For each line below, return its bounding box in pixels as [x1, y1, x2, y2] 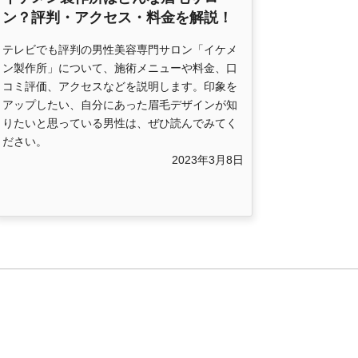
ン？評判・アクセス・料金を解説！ [2, 10, 233, 26]
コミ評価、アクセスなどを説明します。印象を [2, 80, 237, 93]
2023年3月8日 [172, 153, 244, 167]
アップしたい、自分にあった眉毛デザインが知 [2, 98, 237, 112]
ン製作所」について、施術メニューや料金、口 [2, 62, 237, 75]
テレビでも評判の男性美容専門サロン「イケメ [2, 43, 237, 57]
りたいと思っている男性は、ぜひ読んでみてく [2, 117, 237, 130]
